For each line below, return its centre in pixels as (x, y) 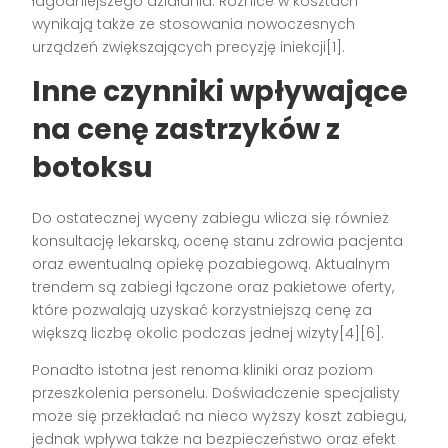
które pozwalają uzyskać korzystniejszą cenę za (202, 310)
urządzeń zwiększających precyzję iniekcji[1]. (189, 47)
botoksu (93, 168)
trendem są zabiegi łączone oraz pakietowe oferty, (213, 287)
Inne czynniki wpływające (220, 92)
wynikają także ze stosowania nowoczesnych (194, 24)
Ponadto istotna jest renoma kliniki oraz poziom (203, 370)
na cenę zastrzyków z (186, 130)
